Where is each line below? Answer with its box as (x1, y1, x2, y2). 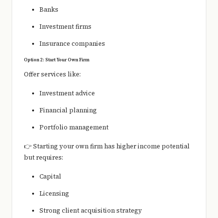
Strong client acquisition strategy (39, 206, 142, 215)
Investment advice (39, 89, 95, 98)
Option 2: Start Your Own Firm (24, 56, 90, 63)
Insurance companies (39, 39, 105, 48)
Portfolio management (39, 123, 109, 132)
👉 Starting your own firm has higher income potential (24, 142, 190, 151)
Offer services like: (24, 70, 81, 79)
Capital (39, 172, 61, 181)
